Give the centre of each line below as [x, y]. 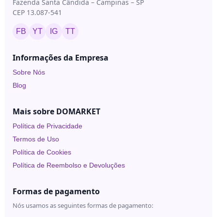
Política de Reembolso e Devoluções [69, 165]
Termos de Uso [36, 139]
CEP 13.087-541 [37, 13]
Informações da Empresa [61, 58]
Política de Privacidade [47, 126]
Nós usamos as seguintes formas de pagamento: [83, 206]
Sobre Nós [29, 72]
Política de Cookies [42, 152]
